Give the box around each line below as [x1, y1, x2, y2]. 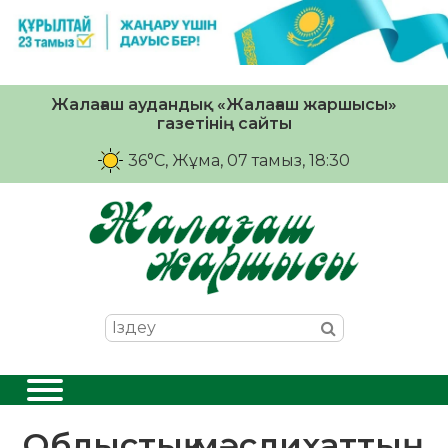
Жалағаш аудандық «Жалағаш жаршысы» [51, 94, 397, 114]
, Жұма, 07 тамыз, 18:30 [165, 150, 350, 170]
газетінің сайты [156, 113, 292, 133]
